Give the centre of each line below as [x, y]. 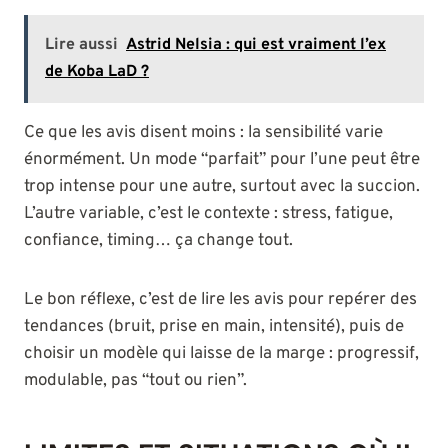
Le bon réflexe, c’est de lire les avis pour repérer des [220, 300]
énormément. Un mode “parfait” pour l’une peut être [222, 160]
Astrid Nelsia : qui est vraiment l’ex [256, 45]
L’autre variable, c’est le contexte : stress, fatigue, [208, 214]
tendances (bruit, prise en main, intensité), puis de [214, 327]
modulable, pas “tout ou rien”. [135, 381]
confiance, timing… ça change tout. [158, 241]
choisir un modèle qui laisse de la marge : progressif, [221, 354]
